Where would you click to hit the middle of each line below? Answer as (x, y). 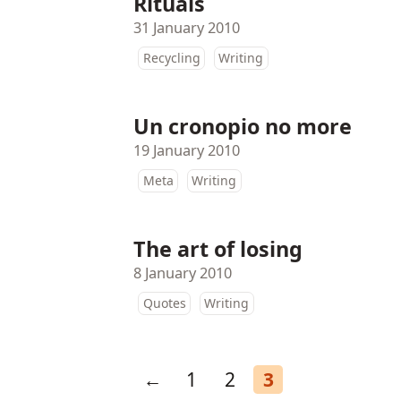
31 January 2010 (187, 28)
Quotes (164, 303)
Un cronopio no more (243, 126)
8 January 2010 (183, 273)
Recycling (171, 58)
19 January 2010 (187, 150)
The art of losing (218, 248)
